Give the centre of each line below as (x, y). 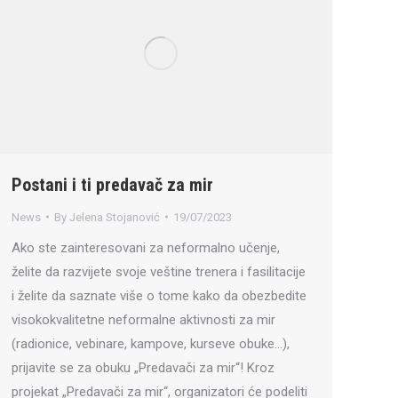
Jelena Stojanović (115, 217)
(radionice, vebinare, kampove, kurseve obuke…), (151, 343)
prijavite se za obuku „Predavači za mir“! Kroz (143, 367)
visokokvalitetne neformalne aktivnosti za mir (143, 319)
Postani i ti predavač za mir (112, 184)
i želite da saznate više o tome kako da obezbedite (159, 295)
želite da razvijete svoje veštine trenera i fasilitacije (159, 271)
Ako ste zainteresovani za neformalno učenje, (146, 247)
